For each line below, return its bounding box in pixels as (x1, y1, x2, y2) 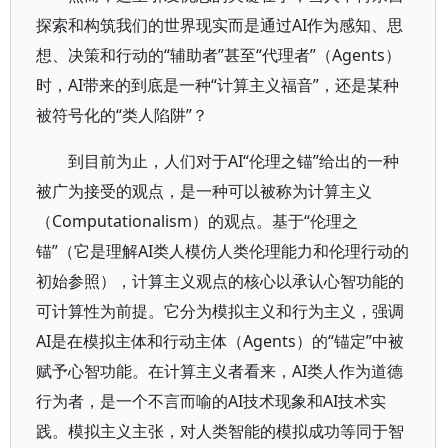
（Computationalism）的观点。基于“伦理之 (36, 210, 358, 232)
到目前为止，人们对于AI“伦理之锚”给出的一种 (68, 150, 399, 172)
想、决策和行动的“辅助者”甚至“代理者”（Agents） (36, 44, 401, 66)
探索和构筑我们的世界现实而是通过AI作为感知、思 (36, 14, 403, 36)
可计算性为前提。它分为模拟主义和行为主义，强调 (36, 300, 404, 322)
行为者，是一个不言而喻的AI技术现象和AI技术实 (36, 390, 386, 412)
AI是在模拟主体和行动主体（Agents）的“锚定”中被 (36, 330, 404, 352)
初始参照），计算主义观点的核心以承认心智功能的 (36, 270, 404, 292)
